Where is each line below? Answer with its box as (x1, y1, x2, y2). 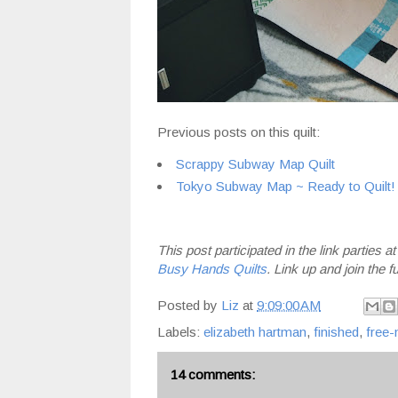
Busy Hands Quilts (157, 260, 267, 276)
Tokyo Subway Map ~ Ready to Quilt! (176, 178, 395, 194)
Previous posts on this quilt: (157, 124, 320, 139)
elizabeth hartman (203, 324, 306, 340)
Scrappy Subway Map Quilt (176, 156, 335, 171)
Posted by (157, 297, 221, 313)
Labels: (157, 324, 203, 340)
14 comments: (171, 367, 255, 383)
